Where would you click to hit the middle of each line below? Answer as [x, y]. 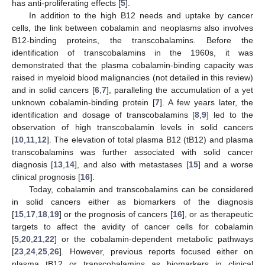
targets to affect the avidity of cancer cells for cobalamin [132, 226]
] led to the [230, 114]
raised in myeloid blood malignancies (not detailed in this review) [132, 77]
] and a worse [226, 164]
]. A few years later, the [206, 102]
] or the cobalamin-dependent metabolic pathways [154, 239]
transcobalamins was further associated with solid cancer [132, 152]
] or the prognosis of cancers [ [116, 214]
